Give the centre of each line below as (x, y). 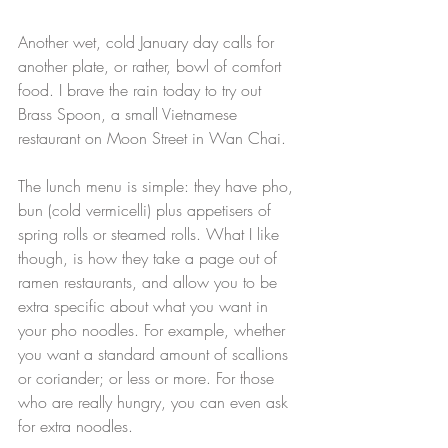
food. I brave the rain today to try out (142, 90)
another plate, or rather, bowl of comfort (152, 66)
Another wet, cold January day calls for (148, 42)
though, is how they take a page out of (150, 258)
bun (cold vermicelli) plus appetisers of (147, 210)
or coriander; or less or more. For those (148, 378)
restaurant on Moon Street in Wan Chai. (152, 138)
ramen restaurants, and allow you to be (150, 282)
